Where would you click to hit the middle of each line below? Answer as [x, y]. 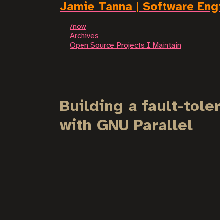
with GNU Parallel [126, 126]
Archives [84, 36]
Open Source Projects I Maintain [125, 45]
